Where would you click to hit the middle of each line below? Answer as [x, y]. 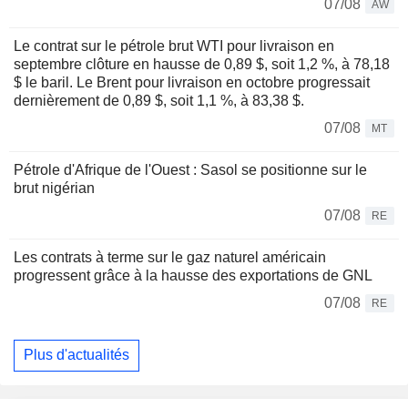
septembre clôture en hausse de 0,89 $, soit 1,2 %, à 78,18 [202, 64]
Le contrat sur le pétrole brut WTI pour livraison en [174, 46]
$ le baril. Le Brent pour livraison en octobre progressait [192, 82]
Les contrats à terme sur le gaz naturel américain [170, 257]
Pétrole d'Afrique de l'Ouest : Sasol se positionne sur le [190, 169]
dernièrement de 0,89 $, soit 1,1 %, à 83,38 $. [159, 100]
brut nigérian [54, 188]
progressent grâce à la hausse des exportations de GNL [193, 275]
